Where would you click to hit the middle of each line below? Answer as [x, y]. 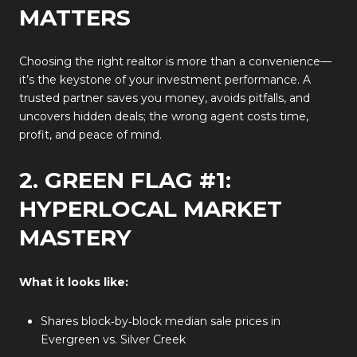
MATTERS [75, 17]
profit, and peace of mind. [90, 135]
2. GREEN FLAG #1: [125, 180]
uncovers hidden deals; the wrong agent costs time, [164, 117]
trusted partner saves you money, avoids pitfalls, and [165, 98]
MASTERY [75, 237]
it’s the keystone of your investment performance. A [165, 80]
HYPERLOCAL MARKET [151, 208]
